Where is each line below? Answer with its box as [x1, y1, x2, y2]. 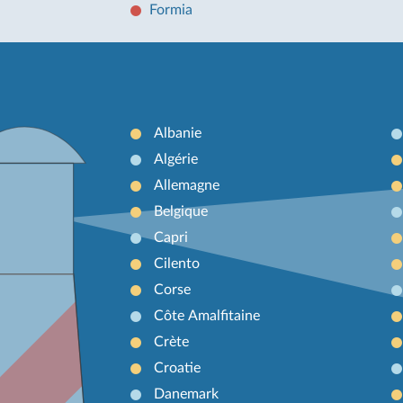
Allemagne [153, 177, 219, 193]
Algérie [153, 151, 198, 166]
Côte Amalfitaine [153, 308, 260, 323]
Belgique [153, 203, 208, 219]
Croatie [153, 360, 201, 375]
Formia [149, 2, 193, 17]
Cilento [153, 255, 200, 271]
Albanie [153, 125, 201, 140]
